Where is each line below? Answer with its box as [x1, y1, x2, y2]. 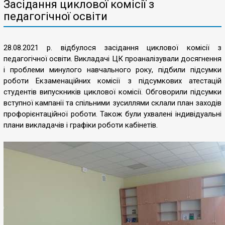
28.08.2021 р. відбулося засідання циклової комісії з [4, 43, 221, 52]
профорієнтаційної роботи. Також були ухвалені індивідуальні [4, 109, 221, 119]
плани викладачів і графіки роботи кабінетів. [4, 121, 158, 130]
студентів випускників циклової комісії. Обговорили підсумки [4, 87, 221, 96]
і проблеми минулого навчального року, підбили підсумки [4, 65, 221, 74]
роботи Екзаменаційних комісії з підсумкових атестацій [4, 76, 221, 85]
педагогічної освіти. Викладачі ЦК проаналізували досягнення [4, 54, 221, 63]
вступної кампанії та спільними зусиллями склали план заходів [4, 98, 221, 107]
